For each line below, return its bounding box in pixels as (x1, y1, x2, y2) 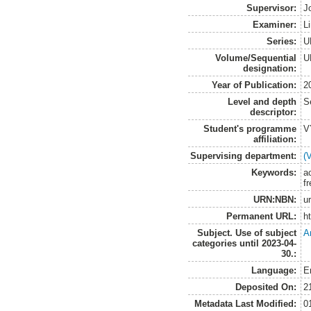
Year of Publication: (212, 79, 297, 90)
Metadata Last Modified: (194, 298, 297, 309)
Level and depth (228, 96, 297, 107)
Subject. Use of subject (197, 227, 297, 238)
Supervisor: (246, 2, 297, 13)
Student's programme (203, 123, 297, 134)
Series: (267, 35, 297, 47)
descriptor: (250, 106, 297, 117)
